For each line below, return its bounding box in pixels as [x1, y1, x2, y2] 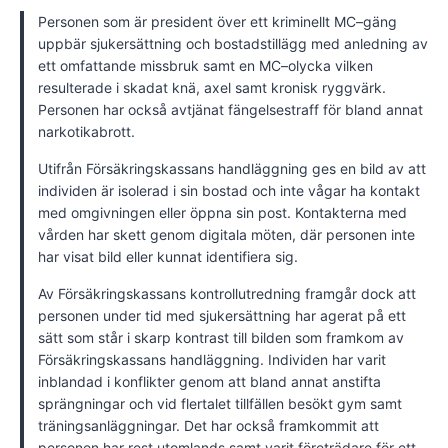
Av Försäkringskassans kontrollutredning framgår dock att [38, 284, 416, 302]
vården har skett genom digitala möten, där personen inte [38, 225, 415, 243]
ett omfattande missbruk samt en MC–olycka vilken [38, 56, 373, 74]
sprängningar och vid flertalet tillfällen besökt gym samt [38, 394, 402, 412]
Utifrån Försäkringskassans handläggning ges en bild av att [38, 159, 426, 177]
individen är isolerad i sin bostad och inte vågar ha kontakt [38, 181, 420, 199]
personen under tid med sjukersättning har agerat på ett [38, 306, 406, 324]
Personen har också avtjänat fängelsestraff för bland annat [38, 100, 423, 118]
